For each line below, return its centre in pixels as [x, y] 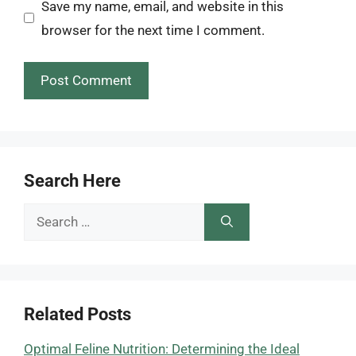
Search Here [72, 181]
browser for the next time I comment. [153, 30]
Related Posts [77, 314]
